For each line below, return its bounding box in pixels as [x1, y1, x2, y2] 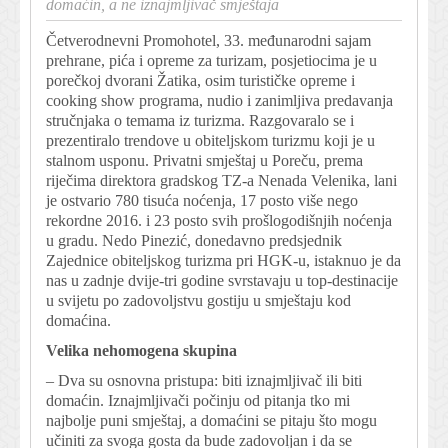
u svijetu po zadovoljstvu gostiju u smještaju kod [46, 291, 351, 309]
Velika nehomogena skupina [46, 341, 237, 359]
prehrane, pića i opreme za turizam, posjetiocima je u [46, 51, 377, 69]
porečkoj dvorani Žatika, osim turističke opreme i [46, 71, 355, 89]
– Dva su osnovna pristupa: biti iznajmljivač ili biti [46, 371, 362, 389]
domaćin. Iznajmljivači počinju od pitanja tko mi [46, 391, 350, 409]
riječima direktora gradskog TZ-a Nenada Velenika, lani [46, 171, 397, 189]
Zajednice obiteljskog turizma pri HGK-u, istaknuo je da [46, 251, 401, 269]
